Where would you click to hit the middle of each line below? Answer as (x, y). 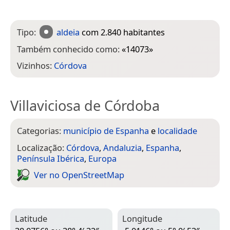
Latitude (31, 218)
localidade (177, 131)
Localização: (42, 147)
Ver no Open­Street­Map (79, 175)
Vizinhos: (35, 66)
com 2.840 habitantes (122, 32)
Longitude (142, 218)
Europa (102, 158)
